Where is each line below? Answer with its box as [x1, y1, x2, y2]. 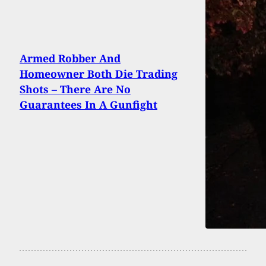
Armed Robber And [20, 51, 121, 66]
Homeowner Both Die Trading [20, 66, 178, 81]
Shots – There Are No [20, 82, 131, 97]
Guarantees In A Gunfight [20, 97, 157, 112]
